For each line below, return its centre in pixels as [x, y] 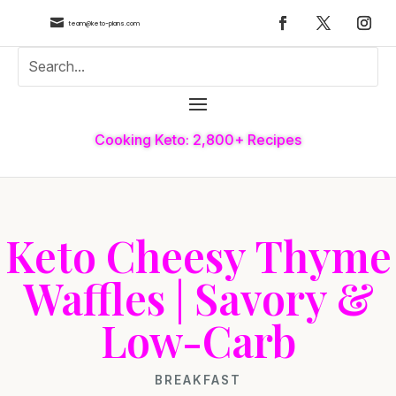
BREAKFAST [198, 380]
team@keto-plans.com [103, 23]
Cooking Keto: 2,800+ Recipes [198, 139]
